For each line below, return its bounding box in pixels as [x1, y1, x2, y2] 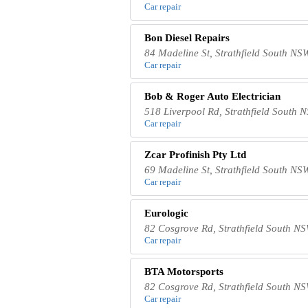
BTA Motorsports [144, 265, 224, 277]
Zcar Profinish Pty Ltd [144, 148, 247, 160]
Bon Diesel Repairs [144, 32, 230, 43]
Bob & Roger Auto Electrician [144, 90, 281, 102]
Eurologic [144, 207, 189, 219]
